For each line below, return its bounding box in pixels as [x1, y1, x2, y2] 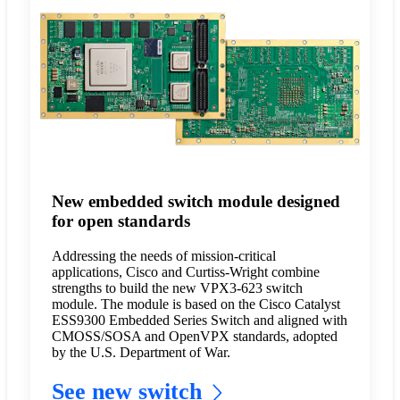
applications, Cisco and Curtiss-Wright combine [51, 263, 320, 279]
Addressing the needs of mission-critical [51, 247, 276, 263]
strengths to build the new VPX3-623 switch [51, 279, 303, 296]
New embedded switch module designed [51, 192, 340, 212]
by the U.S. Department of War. [51, 344, 230, 360]
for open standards [51, 212, 190, 231]
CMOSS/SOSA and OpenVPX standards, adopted [51, 328, 337, 344]
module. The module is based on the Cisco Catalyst [51, 296, 340, 312]
